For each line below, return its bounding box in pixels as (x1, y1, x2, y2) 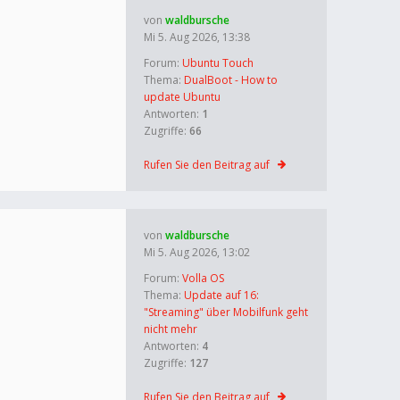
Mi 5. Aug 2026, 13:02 (144, 245, 250, 260)
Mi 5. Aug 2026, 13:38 (144, 29, 250, 45)
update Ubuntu (144, 89, 221, 104)
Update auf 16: (184, 287, 259, 303)
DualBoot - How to (184, 72, 278, 87)
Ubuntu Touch (182, 55, 254, 71)
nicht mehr (144, 321, 197, 337)
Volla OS (182, 271, 224, 286)
